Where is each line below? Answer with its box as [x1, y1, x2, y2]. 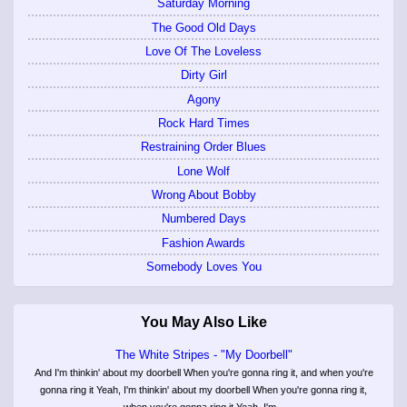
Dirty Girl [180, 68, 227, 83]
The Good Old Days [151, 20, 256, 35]
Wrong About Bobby [151, 188, 256, 203]
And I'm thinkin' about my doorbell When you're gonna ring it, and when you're [34, 367, 373, 379]
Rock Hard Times [157, 116, 250, 131]
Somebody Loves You [145, 260, 262, 274]
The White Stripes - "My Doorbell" [114, 348, 293, 362]
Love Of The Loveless [145, 45, 262, 58]
